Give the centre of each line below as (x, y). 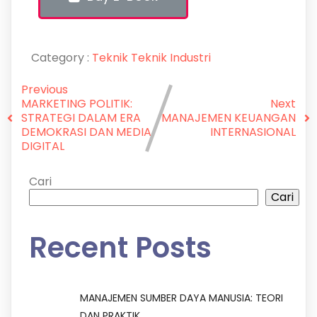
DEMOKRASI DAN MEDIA (86, 132)
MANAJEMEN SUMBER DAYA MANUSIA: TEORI (181, 298)
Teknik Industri (171, 57)
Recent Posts (120, 248)
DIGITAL (43, 146)
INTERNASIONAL (253, 132)
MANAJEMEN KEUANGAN (229, 117)
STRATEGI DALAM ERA (81, 117)
